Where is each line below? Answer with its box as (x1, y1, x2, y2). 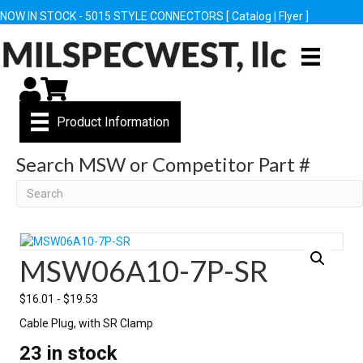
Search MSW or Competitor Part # (16, 152, 310, 176)
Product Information (57, 114, 170, 130)
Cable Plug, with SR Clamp (19, 316, 153, 330)
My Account (19, 78, 79, 92)
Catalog (232, 10, 271, 23)
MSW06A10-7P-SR (19, 252, 268, 288)
